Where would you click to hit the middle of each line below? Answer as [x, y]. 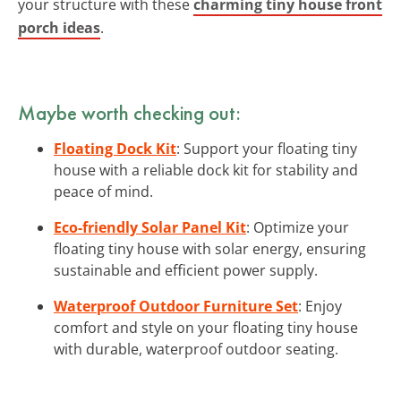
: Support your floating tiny [267, 148]
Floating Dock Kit [115, 148]
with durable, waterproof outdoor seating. [196, 349]
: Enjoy [320, 306]
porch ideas [59, 27]
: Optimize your [298, 227]
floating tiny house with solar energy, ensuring [210, 248]
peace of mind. [103, 191]
